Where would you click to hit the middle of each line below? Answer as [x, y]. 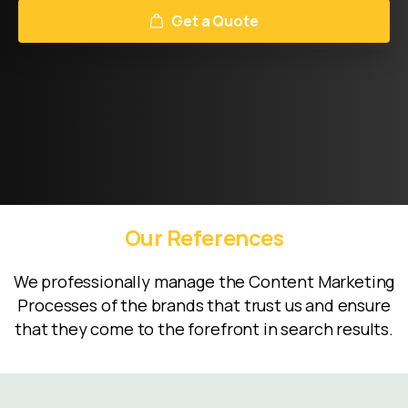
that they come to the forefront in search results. [204, 328]
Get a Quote [215, 20]
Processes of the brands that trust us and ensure [204, 305]
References [225, 237]
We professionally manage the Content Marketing [204, 281]
